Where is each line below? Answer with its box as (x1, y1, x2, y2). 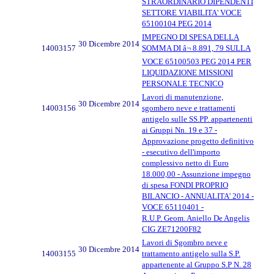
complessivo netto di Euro (142, 158, 229, 168)
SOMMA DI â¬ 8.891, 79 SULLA (142, 43, 251, 53)
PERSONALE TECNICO (142, 78, 223, 88)
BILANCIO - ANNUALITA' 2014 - (142, 191, 254, 201)
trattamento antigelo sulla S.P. (142, 248, 240, 258)
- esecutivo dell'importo (142, 147, 220, 157)
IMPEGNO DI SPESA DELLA (142, 32, 239, 42)
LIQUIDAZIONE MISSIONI (142, 67, 233, 77)
